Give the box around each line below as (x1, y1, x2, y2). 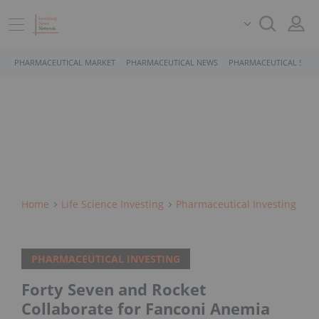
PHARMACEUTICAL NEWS (126, 57, 218, 68)
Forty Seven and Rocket (21, 278, 206, 300)
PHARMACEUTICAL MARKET (14, 57, 115, 68)
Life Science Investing (61, 197, 164, 211)
